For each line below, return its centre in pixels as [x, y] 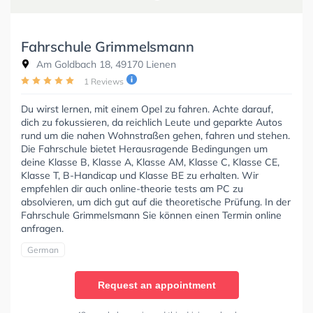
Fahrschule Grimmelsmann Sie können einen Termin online [151, 215]
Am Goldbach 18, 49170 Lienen [105, 64]
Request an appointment [156, 285]
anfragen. [42, 228]
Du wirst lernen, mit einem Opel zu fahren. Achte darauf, [147, 109]
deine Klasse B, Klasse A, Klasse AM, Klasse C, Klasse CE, [150, 162]
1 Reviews [104, 81]
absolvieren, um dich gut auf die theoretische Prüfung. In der [156, 202]
